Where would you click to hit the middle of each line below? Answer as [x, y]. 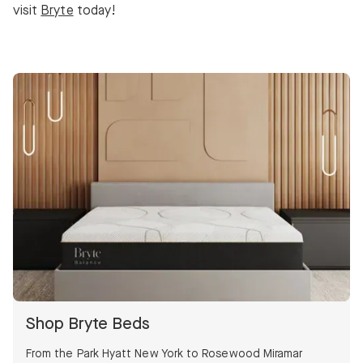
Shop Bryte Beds [88, 324]
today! [94, 11]
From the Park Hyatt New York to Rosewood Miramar [164, 354]
